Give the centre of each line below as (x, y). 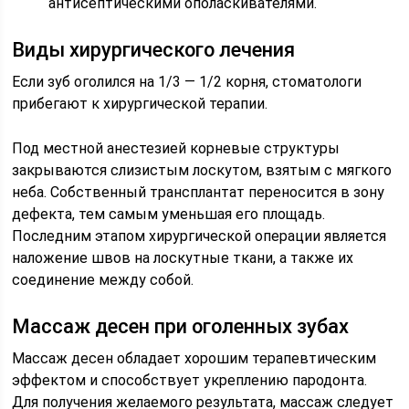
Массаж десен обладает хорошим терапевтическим (194, 358)
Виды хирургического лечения (154, 50)
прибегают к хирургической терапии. (140, 104)
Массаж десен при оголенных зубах (181, 326)
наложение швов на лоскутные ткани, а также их (183, 258)
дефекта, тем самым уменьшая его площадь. (169, 214)
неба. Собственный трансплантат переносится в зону (199, 192)
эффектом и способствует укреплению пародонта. (190, 380)
